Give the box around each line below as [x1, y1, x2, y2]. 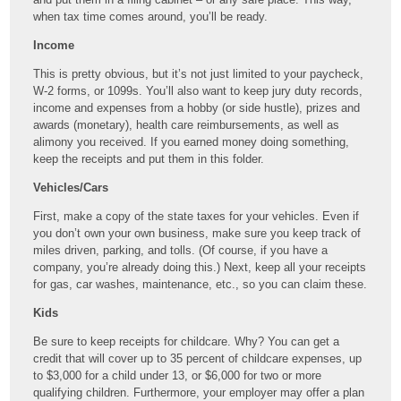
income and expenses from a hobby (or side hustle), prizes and [33, 100, 361, 115]
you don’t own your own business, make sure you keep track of [33, 226, 362, 240]
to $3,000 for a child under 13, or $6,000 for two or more [33, 368, 322, 382]
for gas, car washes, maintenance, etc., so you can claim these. [33, 277, 368, 291]
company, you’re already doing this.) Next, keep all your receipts [33, 260, 367, 274]
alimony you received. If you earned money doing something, [33, 134, 350, 149]
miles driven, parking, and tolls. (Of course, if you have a [33, 243, 328, 257]
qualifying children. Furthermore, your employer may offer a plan [33, 385, 365, 399]
